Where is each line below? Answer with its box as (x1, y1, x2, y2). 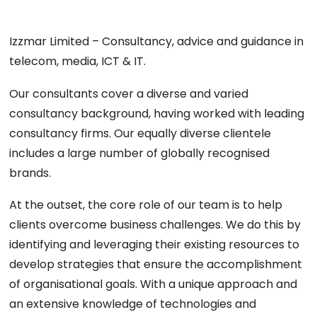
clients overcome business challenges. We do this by (9, 217, 301, 234)
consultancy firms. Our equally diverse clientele (9, 125, 272, 142)
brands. (9, 164, 52, 181)
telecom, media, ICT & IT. (9, 53, 146, 70)
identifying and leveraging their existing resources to (9, 236, 300, 253)
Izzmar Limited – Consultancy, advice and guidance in (9, 33, 304, 50)
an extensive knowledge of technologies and (9, 296, 257, 313)
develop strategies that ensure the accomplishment (9, 256, 303, 273)
